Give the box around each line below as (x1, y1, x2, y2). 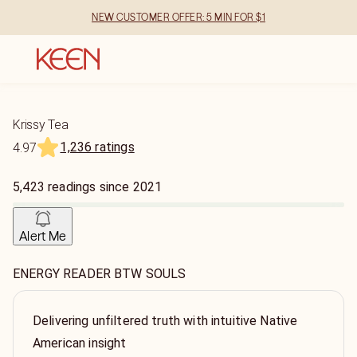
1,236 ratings (60, 139, 135, 155)
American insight (33, 335, 127, 351)
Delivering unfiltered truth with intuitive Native (33, 313, 298, 328)
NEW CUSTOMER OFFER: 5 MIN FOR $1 (92, 11, 265, 23)
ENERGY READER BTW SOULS (13, 266, 186, 281)
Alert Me (19, 228, 67, 244)
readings (48, 179, 96, 194)
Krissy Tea (13, 117, 69, 132)
